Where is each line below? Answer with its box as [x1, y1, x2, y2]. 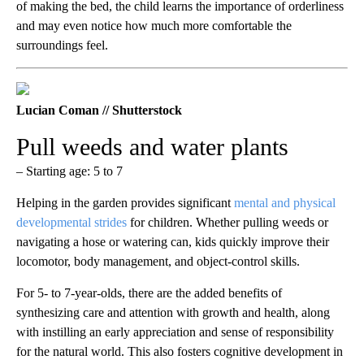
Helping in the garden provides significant [16, 196, 234, 210]
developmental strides [16, 215, 127, 230]
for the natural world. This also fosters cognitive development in [16, 344, 343, 359]
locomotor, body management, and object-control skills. [16, 254, 300, 269]
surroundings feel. [16, 38, 108, 53]
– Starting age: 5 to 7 [16, 164, 123, 179]
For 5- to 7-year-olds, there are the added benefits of [16, 286, 282, 301]
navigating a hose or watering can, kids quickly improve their [16, 235, 329, 249]
